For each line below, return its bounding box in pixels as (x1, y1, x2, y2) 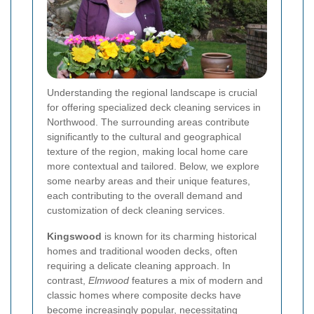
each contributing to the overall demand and (47, 190, 243, 202)
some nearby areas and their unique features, (47, 175, 250, 187)
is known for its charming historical (102, 231, 257, 243)
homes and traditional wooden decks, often (47, 245, 238, 257)
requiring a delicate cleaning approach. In (47, 260, 231, 272)
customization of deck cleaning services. (47, 205, 225, 217)
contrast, (47, 275, 88, 287)
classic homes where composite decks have (47, 289, 241, 301)
